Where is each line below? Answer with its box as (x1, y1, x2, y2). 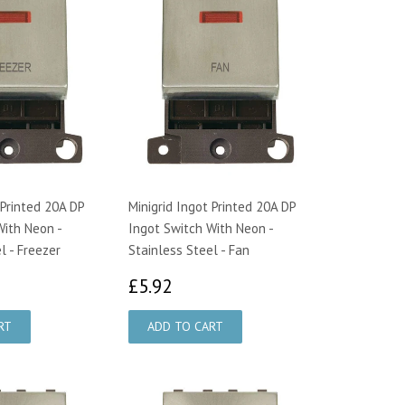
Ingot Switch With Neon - (128, 219, 273, 237)
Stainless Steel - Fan (128, 240, 250, 259)
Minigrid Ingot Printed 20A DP (128, 197, 296, 215)
